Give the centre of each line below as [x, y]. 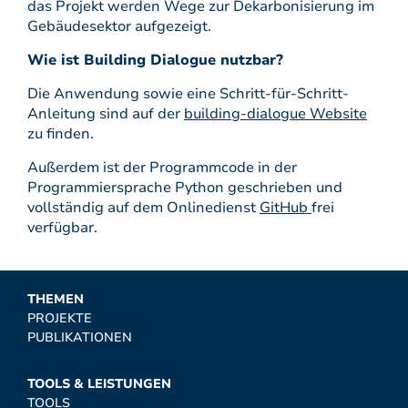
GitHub [286, 208]
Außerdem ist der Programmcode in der [162, 168]
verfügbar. [62, 228]
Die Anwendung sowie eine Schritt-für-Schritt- [188, 94]
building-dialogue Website [275, 114]
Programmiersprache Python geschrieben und [185, 188]
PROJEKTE [60, 318]
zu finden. [61, 134]
